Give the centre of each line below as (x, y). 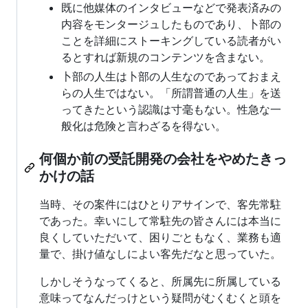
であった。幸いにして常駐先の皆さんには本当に (160, 221)
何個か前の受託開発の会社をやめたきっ (163, 159)
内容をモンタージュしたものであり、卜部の (171, 24)
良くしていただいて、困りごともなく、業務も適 (160, 238)
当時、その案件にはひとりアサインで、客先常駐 (160, 205)
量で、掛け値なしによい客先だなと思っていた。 (160, 254)
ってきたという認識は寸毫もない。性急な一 (171, 110)
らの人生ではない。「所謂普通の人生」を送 (171, 93)
